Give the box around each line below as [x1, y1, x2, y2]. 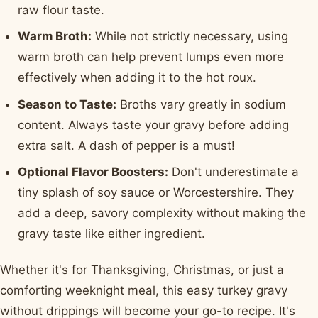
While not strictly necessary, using [92, 29, 289, 44]
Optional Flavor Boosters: [18, 165, 169, 179]
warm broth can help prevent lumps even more [18, 50, 285, 65]
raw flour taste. [18, 2, 105, 17]
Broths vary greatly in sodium [116, 97, 287, 111]
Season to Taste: [18, 97, 117, 111]
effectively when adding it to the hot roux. [18, 70, 257, 85]
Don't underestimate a [168, 165, 300, 179]
